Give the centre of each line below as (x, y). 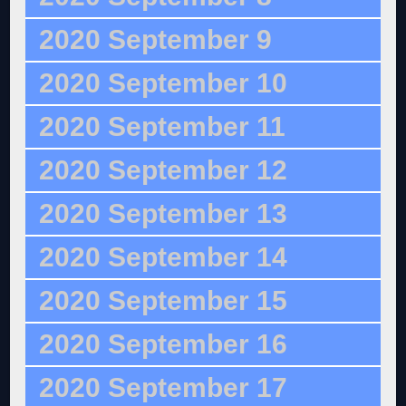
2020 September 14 (164, 257)
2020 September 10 (164, 83)
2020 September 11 (163, 127)
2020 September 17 (164, 388)
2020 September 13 (164, 214)
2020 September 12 (164, 170)
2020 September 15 (164, 301)
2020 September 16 (164, 344)
